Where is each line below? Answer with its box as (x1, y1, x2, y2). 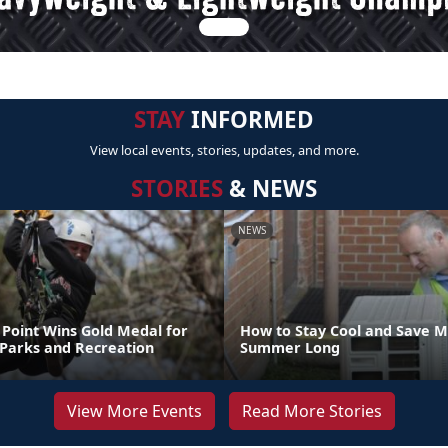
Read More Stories (241, 400, 382, 422)
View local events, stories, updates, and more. (89, 141, 359, 159)
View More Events (66, 400, 202, 422)
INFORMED (185, 104, 314, 135)
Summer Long (240, 338, 340, 357)
